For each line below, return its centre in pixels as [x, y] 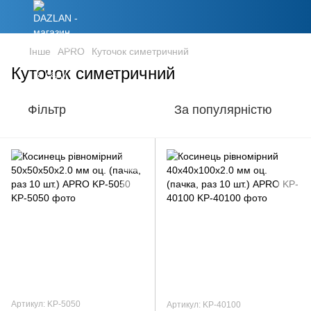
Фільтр [47, 110]
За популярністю [223, 110]
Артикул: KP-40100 [204, 305]
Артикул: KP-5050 [46, 304]
